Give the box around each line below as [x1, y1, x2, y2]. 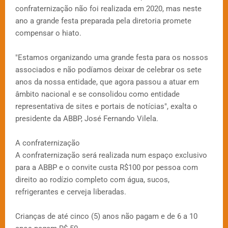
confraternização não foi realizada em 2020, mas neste [15, 4, 202, 13]
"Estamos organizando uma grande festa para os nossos [15, 52, 208, 62]
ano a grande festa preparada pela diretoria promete [15, 16, 191, 25]
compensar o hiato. [15, 28, 81, 38]
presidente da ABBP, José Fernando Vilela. [15, 113, 158, 123]
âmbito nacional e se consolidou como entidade [15, 89, 180, 99]
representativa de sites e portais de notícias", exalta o [15, 101, 197, 111]
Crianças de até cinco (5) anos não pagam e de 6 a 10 [15, 211, 197, 221]
